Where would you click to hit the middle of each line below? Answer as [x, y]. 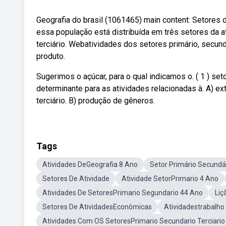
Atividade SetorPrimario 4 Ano [170, 179]
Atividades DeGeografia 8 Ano [90, 164]
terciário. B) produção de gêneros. [96, 101]
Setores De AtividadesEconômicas [97, 207]
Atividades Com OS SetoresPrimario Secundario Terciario [134, 221]
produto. [51, 56]
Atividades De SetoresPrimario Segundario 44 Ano [123, 193]
